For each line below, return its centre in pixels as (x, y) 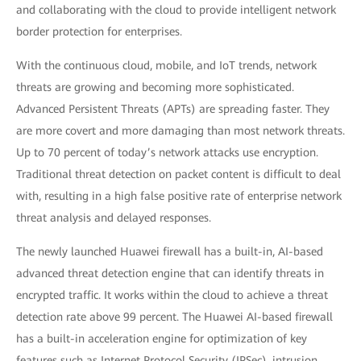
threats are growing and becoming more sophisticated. (155, 87)
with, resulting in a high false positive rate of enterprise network (179, 196)
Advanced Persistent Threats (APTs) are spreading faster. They (173, 109)
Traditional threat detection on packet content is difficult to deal (178, 174)
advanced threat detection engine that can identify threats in (170, 273)
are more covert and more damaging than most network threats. (180, 131)
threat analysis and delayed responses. (114, 218)
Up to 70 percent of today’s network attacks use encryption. (167, 152)
